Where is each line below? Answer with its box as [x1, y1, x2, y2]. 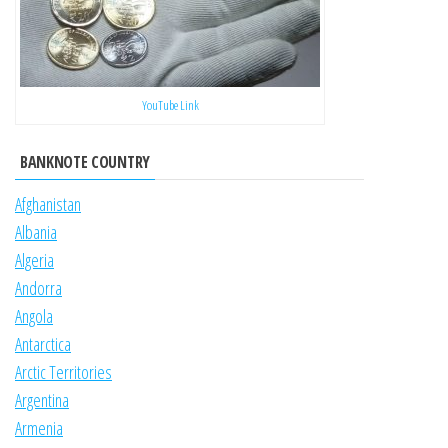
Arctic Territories [15, 360, 112, 385]
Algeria [15, 248, 54, 273]
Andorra [15, 276, 62, 301]
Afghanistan [15, 192, 81, 217]
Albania [15, 220, 57, 245]
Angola [15, 304, 53, 329]
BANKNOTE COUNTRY [20, 151, 150, 174]
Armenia [15, 416, 63, 441]
